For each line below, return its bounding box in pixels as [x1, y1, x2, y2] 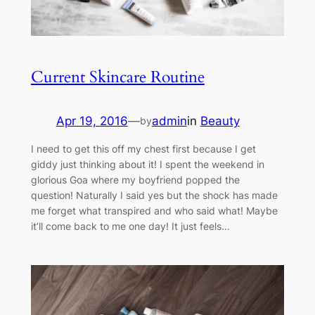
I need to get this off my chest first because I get [30, 143, 256, 155]
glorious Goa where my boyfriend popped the [30, 174, 240, 186]
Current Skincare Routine [30, 65, 205, 88]
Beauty [200, 113, 240, 128]
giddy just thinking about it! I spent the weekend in [30, 158, 264, 171]
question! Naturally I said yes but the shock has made [30, 189, 278, 202]
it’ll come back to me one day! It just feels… [30, 220, 230, 233]
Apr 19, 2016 [56, 113, 128, 128]
